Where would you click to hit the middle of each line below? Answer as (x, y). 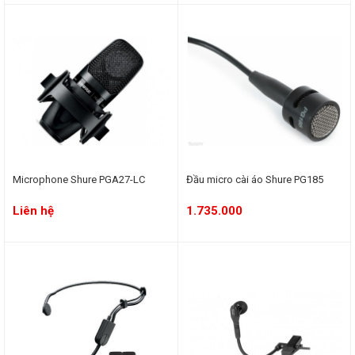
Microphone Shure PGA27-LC (79, 179)
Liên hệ (33, 210)
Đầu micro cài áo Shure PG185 (254, 179)
